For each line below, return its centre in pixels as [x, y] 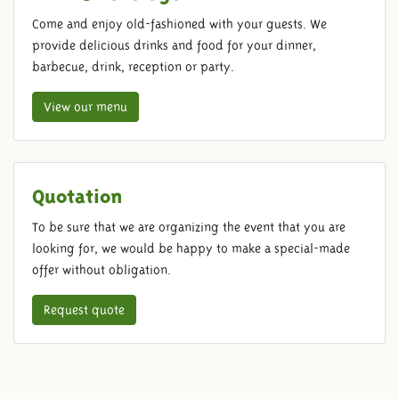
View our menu [85, 106]
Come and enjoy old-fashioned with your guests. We [179, 24]
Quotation [77, 193]
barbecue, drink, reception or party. [133, 66]
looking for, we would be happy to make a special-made [191, 248]
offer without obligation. [102, 269]
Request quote [84, 309]
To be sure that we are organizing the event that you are [189, 227]
